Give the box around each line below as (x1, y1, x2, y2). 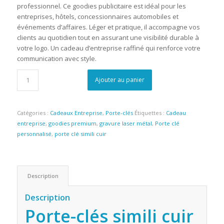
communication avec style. (16, 53, 96, 63)
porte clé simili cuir (54, 129, 106, 137)
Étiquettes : (134, 108, 166, 116)
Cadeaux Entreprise (49, 108, 102, 116)
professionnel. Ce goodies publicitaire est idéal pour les (16, 1, 186, 10)
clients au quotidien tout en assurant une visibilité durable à (16, 32, 199, 42)
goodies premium (48, 119, 96, 127)
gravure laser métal (99, 119, 152, 127)
